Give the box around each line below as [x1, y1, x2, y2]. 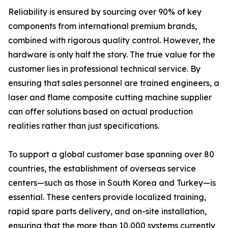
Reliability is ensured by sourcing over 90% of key [8, 7, 202, 17]
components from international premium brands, [8, 21, 197, 31]
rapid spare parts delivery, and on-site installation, [8, 206, 207, 216]
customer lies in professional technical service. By [8, 64, 201, 74]
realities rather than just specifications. [8, 121, 159, 131]
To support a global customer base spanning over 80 [8, 149, 214, 159]
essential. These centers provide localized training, [8, 192, 206, 202]
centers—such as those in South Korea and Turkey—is [8, 178, 216, 188]
